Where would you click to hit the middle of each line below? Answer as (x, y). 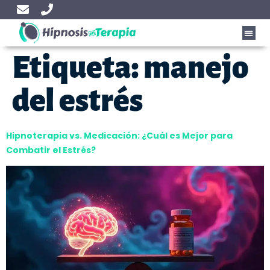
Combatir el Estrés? (51, 150)
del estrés (77, 101)
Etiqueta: (78, 68)
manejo (196, 68)
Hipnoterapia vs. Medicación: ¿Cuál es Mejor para (119, 136)
